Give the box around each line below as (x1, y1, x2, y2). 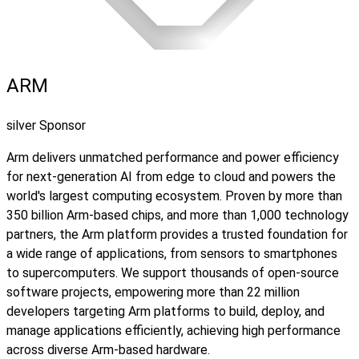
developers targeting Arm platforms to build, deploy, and (6, 303, 325, 319)
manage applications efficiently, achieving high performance (6, 322, 341, 338)
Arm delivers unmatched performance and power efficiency (6, 149, 339, 165)
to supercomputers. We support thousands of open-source (6, 264, 339, 280)
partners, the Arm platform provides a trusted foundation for (6, 226, 348, 242)
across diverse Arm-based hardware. (6, 341, 210, 357)
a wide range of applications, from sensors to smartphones (6, 245, 337, 261)
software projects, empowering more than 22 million (6, 284, 300, 300)
